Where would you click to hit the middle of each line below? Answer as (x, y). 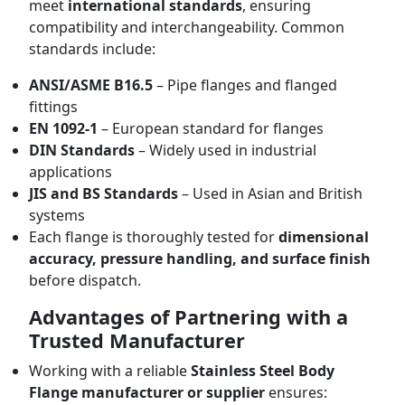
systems (57, 215)
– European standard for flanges (211, 128)
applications (71, 172)
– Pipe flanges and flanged (245, 85)
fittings (53, 107)
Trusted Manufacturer (137, 340)
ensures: (296, 392)
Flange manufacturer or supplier (147, 392)
